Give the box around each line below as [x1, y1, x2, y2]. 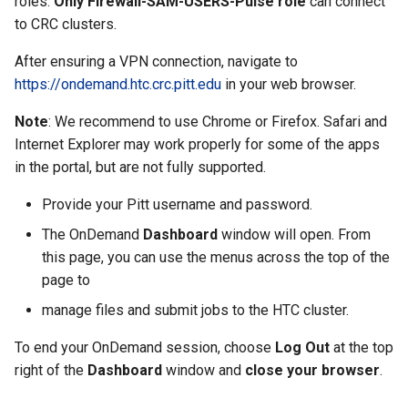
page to [42, 271, 90, 289]
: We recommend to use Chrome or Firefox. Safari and [48, 113, 387, 130]
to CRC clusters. [15, 15, 117, 33]
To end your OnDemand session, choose [15, 339, 275, 356]
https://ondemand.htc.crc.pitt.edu [15, 76, 221, 93]
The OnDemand [42, 226, 143, 243]
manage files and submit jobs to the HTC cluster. [42, 301, 349, 319]
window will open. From [218, 226, 371, 243]
